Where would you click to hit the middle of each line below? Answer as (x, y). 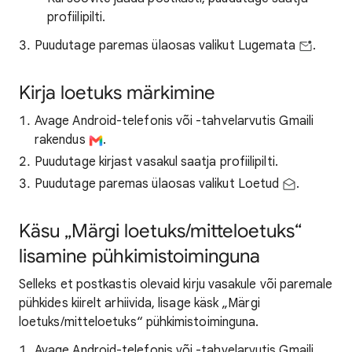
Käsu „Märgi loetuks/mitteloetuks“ (160, 231)
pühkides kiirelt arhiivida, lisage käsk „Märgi (139, 303)
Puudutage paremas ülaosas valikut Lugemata (167, 46)
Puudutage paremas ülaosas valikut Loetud (159, 184)
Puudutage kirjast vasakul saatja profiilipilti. (156, 162)
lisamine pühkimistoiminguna (139, 256)
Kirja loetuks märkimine (117, 93)
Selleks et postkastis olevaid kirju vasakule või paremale (176, 284)
